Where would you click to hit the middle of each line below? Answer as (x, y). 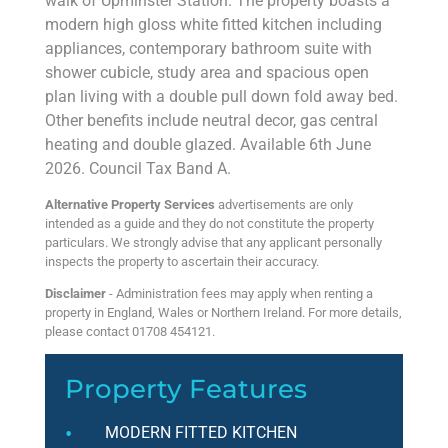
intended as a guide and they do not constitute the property (209, 223)
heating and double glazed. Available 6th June (208, 145)
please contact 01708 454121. (130, 331)
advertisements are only (284, 204)
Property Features (186, 389)
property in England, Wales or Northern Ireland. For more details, (223, 312)
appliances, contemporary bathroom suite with (208, 49)
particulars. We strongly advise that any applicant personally (213, 242)
